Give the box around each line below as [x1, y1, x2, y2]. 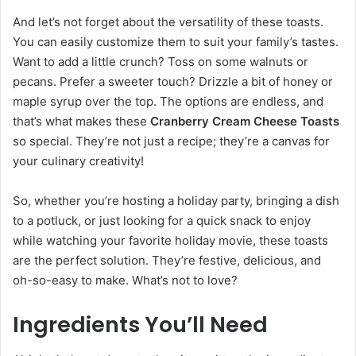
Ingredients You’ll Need [13, 309, 268, 339]
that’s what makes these [13, 113, 150, 129]
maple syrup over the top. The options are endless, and [13, 93, 323, 109]
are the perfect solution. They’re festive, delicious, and [13, 252, 321, 268]
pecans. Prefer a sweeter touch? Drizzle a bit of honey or [13, 73, 333, 89]
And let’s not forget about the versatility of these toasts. [13, 14, 323, 29]
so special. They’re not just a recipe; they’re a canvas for [13, 133, 330, 149]
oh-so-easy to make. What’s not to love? [13, 272, 238, 288]
